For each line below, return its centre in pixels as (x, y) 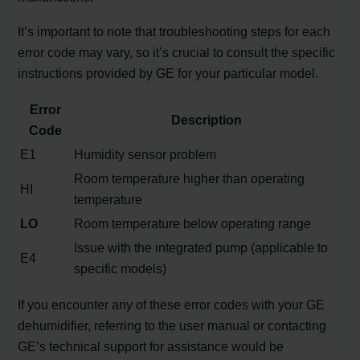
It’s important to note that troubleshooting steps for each (174, 31)
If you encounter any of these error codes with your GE (172, 305)
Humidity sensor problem (145, 154)
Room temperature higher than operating (190, 178)
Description (207, 119)
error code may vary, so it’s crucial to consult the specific (177, 52)
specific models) (121, 268)
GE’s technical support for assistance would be (151, 347)
